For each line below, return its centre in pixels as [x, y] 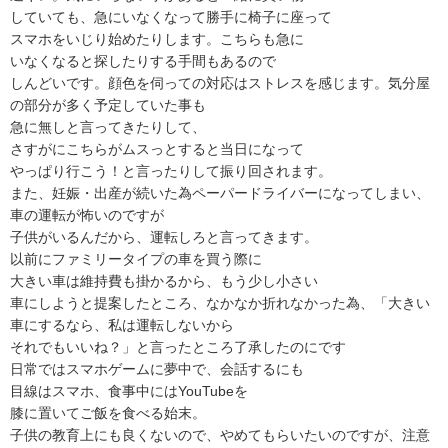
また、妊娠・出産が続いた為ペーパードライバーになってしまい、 [220, 193]
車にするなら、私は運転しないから [122, 325]
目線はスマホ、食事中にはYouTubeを [129, 391]
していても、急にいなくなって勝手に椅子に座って [171, 17]
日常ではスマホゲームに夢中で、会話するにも [157, 369]
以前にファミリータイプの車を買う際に [136, 259]
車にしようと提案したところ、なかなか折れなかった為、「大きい [220, 303]
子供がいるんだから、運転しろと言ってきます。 [164, 237]
